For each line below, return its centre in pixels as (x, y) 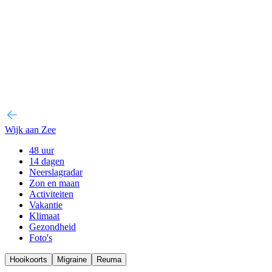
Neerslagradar (56, 172)
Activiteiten (51, 194)
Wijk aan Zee (30, 130)
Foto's (41, 238)
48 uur (42, 150)
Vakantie (46, 205)
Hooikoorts (29, 260)
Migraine (72, 260)
